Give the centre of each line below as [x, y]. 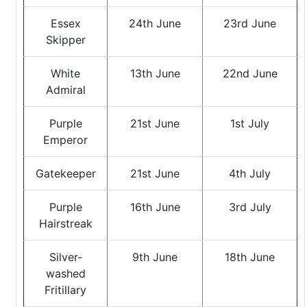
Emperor [65, 140]
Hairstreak [65, 223]
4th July [250, 173]
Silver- [65, 257]
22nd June [250, 73]
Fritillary [65, 290]
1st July [250, 123]
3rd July [250, 207]
